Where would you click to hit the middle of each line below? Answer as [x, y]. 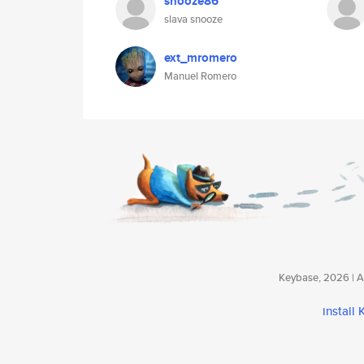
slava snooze [193, 19]
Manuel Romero [200, 76]
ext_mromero [201, 58]
